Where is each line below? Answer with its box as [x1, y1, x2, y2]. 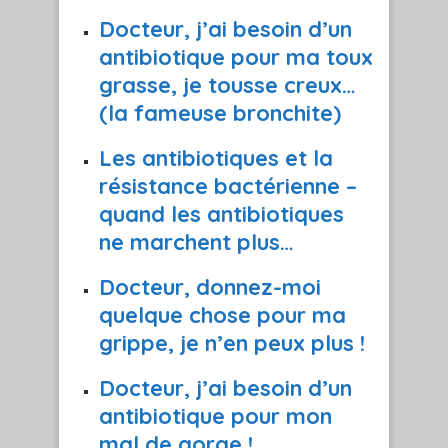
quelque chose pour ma [99, 301, 346, 330]
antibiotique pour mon [99, 402, 332, 431]
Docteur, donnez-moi [99, 273, 321, 302]
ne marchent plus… [99, 228, 294, 257]
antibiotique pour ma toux [99, 43, 373, 72]
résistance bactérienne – [99, 172, 357, 201]
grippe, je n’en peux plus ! [99, 329, 365, 358]
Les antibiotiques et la [99, 144, 333, 173]
